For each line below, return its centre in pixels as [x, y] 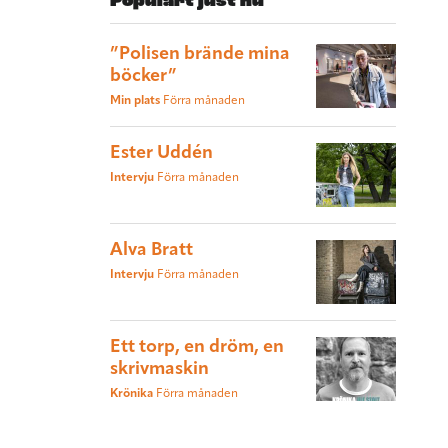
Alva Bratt [151, 251]
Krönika [133, 394]
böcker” [143, 77]
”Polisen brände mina [200, 55]
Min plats [136, 101]
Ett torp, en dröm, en [197, 348]
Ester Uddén [161, 154]
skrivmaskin [159, 370]
